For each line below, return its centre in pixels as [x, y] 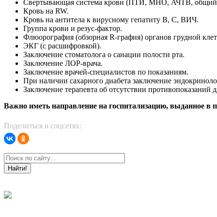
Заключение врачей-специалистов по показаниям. [106, 72]
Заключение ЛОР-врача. [63, 63]
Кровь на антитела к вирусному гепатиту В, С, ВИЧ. [111, 19]
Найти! [17, 168]
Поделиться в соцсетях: [43, 125]
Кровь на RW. [46, 11]
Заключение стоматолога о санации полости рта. [104, 54]
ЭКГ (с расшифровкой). [62, 46]
